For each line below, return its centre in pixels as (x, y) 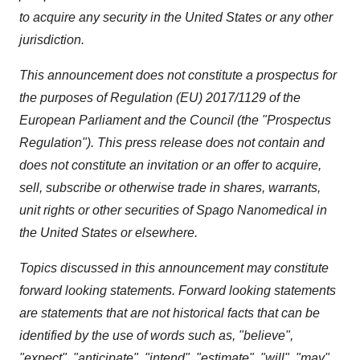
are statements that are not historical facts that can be (170, 313)
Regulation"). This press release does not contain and (172, 143)
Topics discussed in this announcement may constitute (174, 268)
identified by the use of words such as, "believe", (156, 335)
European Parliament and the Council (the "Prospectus (175, 120)
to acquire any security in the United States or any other (176, 17)
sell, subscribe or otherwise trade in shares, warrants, (170, 188)
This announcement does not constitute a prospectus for (178, 75)
